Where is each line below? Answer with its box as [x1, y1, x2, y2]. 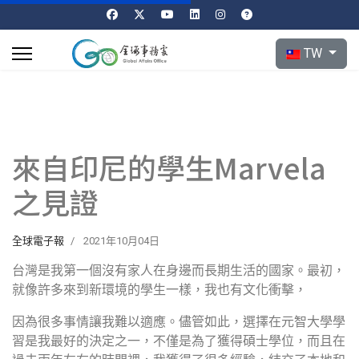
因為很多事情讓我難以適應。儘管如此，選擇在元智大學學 [12, 314, 345, 329]
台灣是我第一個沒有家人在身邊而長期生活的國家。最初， [12, 263, 345, 278]
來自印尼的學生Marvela [12, 146, 326, 188]
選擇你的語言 [275, 39, 353, 54]
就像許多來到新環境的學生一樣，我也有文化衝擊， [12, 282, 307, 297]
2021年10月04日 [83, 235, 159, 247]
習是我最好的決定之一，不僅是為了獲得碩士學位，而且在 [12, 333, 345, 349]
